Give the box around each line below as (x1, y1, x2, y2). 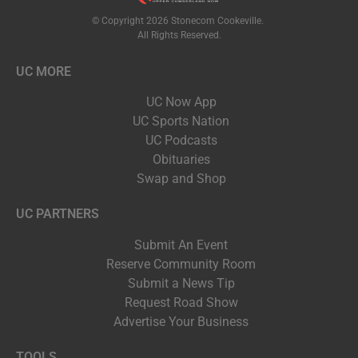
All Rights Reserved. (137, 30, 221, 42)
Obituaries (152, 152, 210, 168)
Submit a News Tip (127, 275, 235, 291)
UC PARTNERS (16, 206, 99, 222)
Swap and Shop (136, 171, 226, 187)
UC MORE (16, 63, 71, 79)
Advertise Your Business (113, 313, 249, 329)
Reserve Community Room (106, 256, 256, 272)
